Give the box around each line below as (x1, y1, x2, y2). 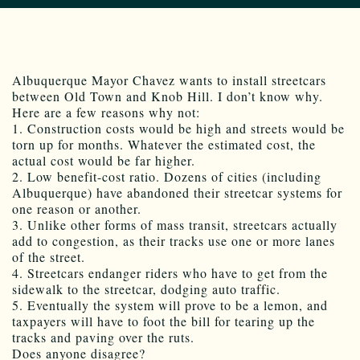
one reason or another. (12, 200, 141, 218)
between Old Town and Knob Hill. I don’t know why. (12, 88, 323, 105)
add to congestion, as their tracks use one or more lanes (12, 232, 335, 250)
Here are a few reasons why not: (12, 104, 200, 121)
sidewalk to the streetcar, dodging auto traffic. (12, 280, 280, 298)
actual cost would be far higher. (12, 152, 195, 170)
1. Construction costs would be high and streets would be (12, 120, 345, 137)
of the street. (12, 248, 85, 266)
